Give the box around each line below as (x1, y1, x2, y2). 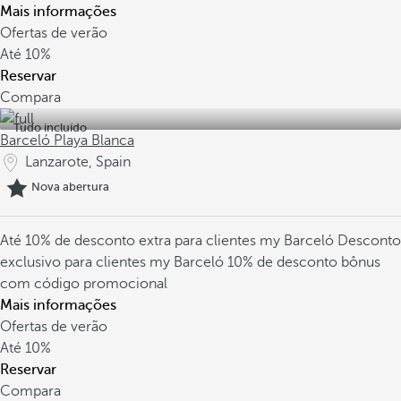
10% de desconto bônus (227, 254, 380, 270)
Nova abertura (31, 180, 109, 194)
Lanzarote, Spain (25, 154, 131, 170)
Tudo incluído (13, 121, 87, 134)
